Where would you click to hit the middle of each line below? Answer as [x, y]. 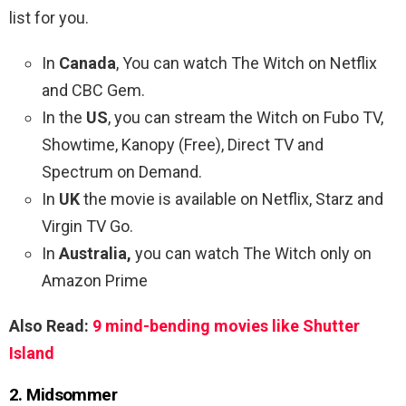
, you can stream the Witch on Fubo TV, [246, 117]
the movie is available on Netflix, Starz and [232, 198]
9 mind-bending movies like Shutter [226, 325]
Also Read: [51, 325]
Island [32, 353]
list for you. [49, 17]
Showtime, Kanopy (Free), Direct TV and [183, 144]
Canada [87, 63]
